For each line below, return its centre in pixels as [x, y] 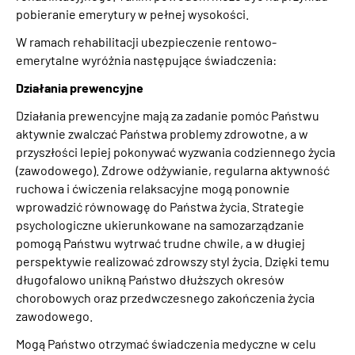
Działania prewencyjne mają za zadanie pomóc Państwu [168, 115]
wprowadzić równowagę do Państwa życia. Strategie [160, 206]
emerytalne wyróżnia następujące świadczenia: [146, 59]
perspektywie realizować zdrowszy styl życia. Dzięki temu [173, 261]
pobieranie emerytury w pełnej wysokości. [132, 13]
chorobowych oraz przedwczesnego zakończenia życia [165, 297]
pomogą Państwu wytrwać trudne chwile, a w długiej [160, 242]
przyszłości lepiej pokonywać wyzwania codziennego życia [176, 151]
